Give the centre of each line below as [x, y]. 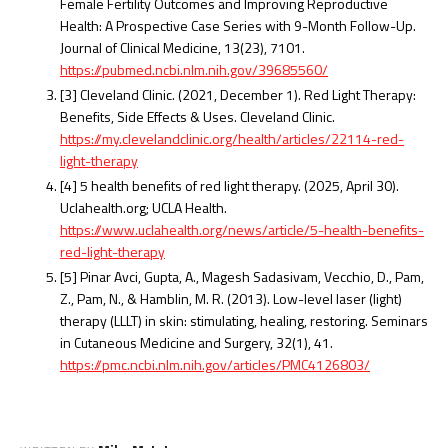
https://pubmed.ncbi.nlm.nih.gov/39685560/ [194, 69]
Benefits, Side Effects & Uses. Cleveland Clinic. [197, 116]
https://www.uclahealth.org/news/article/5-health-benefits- [242, 229]
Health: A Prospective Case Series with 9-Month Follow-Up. [238, 25]
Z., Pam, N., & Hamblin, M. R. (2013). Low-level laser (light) [231, 298]
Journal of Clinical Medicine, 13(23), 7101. [182, 47]
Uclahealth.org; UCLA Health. [143, 207]
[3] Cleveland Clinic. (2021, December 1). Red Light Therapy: [238, 94]
